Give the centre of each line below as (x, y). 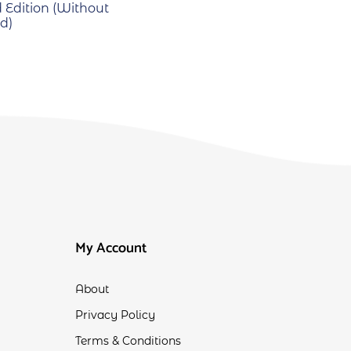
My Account (111, 248)
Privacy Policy (115, 315)
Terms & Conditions (128, 341)
